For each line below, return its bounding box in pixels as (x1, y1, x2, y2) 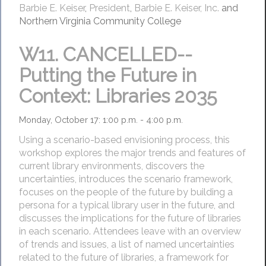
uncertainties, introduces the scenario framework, (19, 173, 233, 185)
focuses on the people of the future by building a (19, 186, 233, 198)
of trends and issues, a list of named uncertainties (19, 239, 235, 251)
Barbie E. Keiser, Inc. (134, 2, 219, 14)
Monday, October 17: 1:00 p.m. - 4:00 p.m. (19, 115, 183, 125)
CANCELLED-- (63, 43, 192, 66)
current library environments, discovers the (19, 160, 204, 172)
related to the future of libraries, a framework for (19, 252, 229, 264)
